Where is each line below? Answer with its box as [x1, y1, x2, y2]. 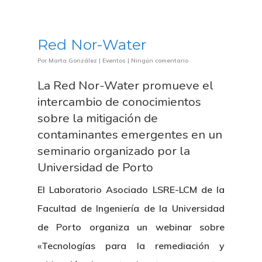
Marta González [49, 57, 97, 64]
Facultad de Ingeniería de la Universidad [37, 202, 225, 214]
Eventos [102, 57, 126, 64]
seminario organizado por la [37, 143, 190, 159]
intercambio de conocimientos [37, 94, 201, 110]
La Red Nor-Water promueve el [37, 77, 213, 94]
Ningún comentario [131, 57, 188, 64]
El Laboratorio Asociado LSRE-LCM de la [37, 184, 225, 195]
